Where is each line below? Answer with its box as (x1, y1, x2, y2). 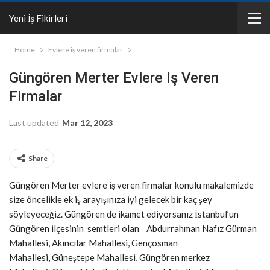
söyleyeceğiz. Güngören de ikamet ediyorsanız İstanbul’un (9, 209, 239, 219)
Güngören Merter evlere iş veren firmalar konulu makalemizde (9, 180, 254, 190)
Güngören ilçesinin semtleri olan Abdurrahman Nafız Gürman (9, 223, 257, 234)
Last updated (9, 118, 61, 128)
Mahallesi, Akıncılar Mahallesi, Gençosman (9, 237, 178, 248)
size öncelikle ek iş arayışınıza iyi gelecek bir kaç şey (9, 194, 212, 205)
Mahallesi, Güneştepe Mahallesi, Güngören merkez (9, 252, 210, 263)
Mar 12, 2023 (62, 118, 113, 128)
